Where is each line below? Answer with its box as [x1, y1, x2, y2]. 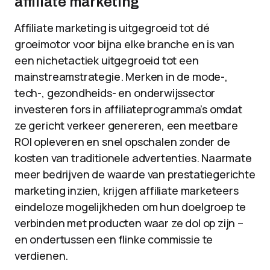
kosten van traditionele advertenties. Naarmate [14, 151, 252, 165]
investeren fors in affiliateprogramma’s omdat [14, 102, 242, 116]
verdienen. [14, 248, 69, 263]
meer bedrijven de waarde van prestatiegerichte [14, 167, 256, 181]
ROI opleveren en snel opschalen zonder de [14, 134, 230, 149]
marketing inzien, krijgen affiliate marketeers [14, 183, 239, 198]
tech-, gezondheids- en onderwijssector [14, 86, 216, 100]
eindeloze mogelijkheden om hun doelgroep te [14, 199, 246, 214]
